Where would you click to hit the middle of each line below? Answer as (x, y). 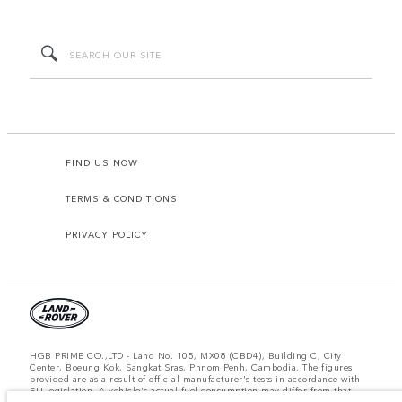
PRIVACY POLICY (107, 235)
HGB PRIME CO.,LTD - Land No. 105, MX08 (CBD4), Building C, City (186, 356)
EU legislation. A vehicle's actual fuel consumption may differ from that (190, 391)
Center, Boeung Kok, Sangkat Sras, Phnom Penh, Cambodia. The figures (191, 367)
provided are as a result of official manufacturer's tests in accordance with (195, 379)
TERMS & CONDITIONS (122, 199)
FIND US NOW (102, 163)
